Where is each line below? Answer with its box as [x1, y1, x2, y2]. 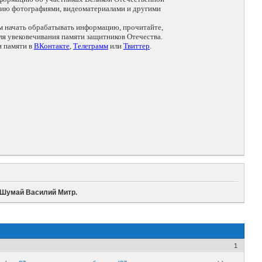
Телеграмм [73, 42, 108, 51]
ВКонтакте [34, 42, 70, 51]
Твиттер [123, 42, 150, 51]
